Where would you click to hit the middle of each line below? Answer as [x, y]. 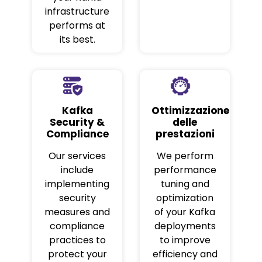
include [77, 170]
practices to [77, 240]
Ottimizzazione [190, 111]
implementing [77, 184]
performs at [77, 26]
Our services [77, 156]
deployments [185, 226]
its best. [77, 40]
